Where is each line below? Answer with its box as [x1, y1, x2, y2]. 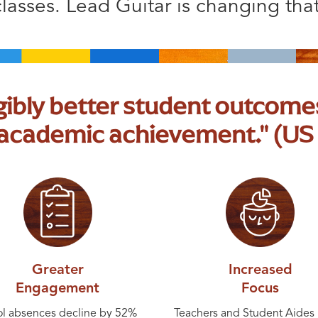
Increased [228, 263, 292, 278]
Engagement [16, 281, 100, 296]
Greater [31, 263, 84, 278]
